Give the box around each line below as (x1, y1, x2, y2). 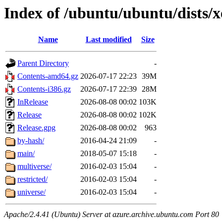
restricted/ (17, 175, 48, 184)
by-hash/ (17, 136, 44, 145)
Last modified (85, 35, 132, 44)
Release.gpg (17, 123, 55, 132)
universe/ (17, 188, 46, 197)
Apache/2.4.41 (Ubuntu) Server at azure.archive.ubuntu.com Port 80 (4, 210, 219, 219)
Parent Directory (17, 59, 69, 68)
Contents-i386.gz (17, 85, 71, 94)
